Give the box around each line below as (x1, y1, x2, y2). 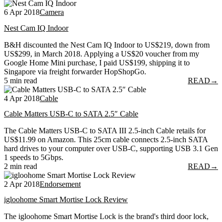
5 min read (4, 76, 37, 85)
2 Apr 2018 (4, 180, 40, 189)
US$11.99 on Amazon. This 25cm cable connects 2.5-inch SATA (4, 135, 208, 144)
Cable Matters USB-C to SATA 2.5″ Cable (4, 110, 138, 118)
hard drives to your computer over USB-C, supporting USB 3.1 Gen (4, 144, 218, 153)
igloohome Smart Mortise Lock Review (4, 195, 128, 204)
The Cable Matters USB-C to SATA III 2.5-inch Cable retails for (4, 126, 206, 135)
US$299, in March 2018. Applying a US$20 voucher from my (4, 49, 199, 58)
